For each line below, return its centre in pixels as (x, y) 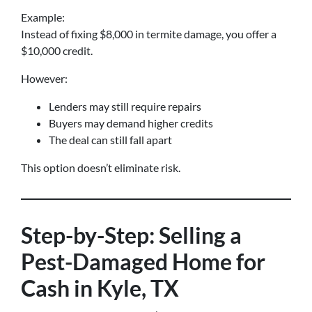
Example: (43, 17)
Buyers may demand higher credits (131, 123)
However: (44, 78)
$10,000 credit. (57, 50)
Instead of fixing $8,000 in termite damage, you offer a (149, 34)
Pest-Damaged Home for (143, 262)
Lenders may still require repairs (125, 106)
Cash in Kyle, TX (100, 288)
